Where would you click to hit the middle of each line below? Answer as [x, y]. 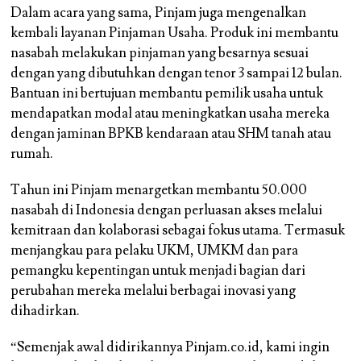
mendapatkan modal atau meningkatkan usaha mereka [170, 113]
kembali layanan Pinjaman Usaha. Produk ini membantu [175, 33]
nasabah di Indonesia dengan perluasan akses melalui [167, 210]
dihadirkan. [46, 311]
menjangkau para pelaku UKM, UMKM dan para [155, 250]
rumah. [32, 154]
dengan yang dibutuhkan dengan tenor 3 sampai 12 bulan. [177, 73]
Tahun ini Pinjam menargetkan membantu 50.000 [159, 190]
